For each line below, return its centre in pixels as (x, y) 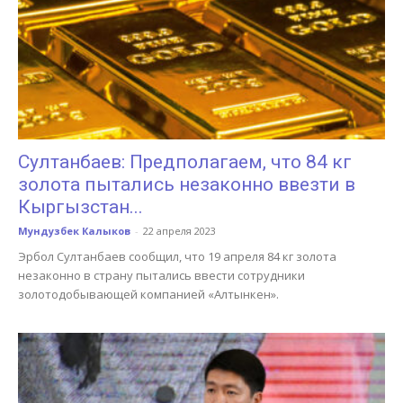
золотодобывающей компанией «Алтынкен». (148, 294)
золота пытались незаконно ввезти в (187, 184)
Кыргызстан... (81, 206)
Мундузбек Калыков (74, 230)
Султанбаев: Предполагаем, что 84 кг (185, 161)
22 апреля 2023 (179, 230)
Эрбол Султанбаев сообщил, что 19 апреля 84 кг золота (177, 256)
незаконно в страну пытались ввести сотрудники (161, 275)
